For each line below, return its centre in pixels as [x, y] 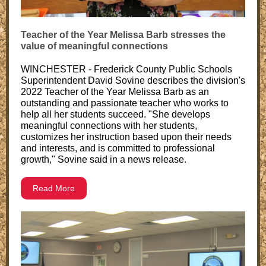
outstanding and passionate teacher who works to [125, 103]
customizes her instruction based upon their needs [126, 137]
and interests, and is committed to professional [118, 148]
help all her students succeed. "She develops [115, 114]
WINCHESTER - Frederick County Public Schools [126, 69]
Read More [54, 188]
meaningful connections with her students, [109, 126]
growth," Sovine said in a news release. [104, 159]
